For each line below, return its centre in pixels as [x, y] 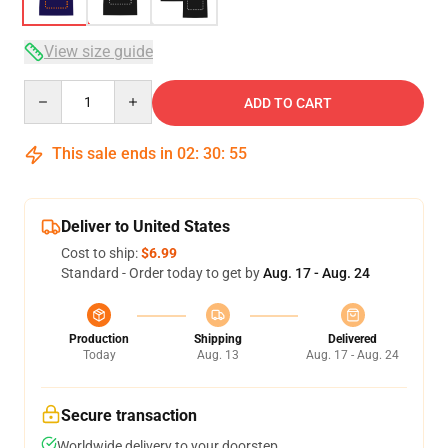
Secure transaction [129, 415]
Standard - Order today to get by [162, 273]
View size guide [98, 51]
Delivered [352, 339]
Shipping [217, 339]
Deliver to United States [145, 226]
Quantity [50, 89]
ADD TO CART [288, 103]
